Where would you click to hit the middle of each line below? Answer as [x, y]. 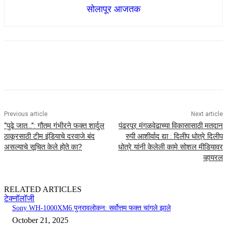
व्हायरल [213, 158]
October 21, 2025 [40, 220]
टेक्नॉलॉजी [19, 199]
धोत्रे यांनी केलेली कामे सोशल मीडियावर [170, 147]
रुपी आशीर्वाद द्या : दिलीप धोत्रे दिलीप [174, 137]
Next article [207, 114]
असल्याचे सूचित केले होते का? [43, 147]
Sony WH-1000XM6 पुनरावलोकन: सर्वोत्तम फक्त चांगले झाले [91, 208]
